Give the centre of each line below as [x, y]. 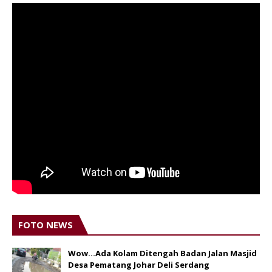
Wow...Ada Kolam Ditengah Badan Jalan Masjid [162, 253]
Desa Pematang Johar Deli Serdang [139, 264]
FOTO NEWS [46, 224]
